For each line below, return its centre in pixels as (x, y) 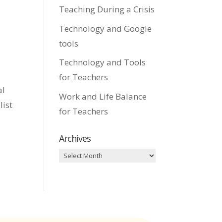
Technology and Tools (103, 62)
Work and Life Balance (103, 96)
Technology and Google (106, 28)
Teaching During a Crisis (107, 9)
